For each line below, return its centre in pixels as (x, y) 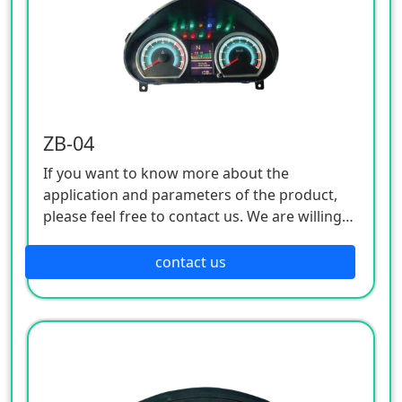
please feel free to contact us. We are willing (192, 216)
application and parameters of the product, (190, 194)
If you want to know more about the (166, 173)
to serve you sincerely (117, 237)
